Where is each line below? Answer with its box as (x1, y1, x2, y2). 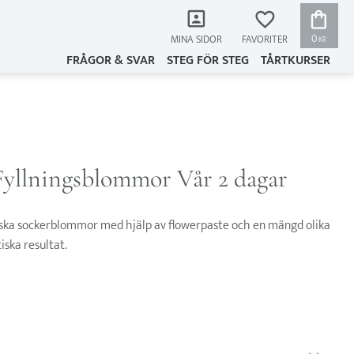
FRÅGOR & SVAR (66, 50, 155, 70)
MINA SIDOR (171, 32, 222, 48)
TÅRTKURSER (261, 50, 330, 70)
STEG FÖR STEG (167, 50, 249, 70)
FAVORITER (283, 11, 329, 28)
